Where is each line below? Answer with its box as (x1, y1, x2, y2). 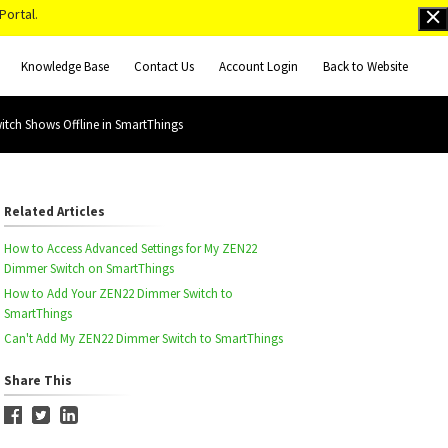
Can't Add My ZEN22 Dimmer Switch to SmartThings (3, 330, 283, 347)
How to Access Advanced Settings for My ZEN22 (3, 240, 257, 257)
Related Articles (3, 203, 105, 220)
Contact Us (134, 57, 194, 75)
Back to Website (323, 57, 408, 75)
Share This (3, 372, 72, 389)
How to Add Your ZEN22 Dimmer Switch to (3, 285, 233, 302)
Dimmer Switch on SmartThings (3, 260, 174, 277)
